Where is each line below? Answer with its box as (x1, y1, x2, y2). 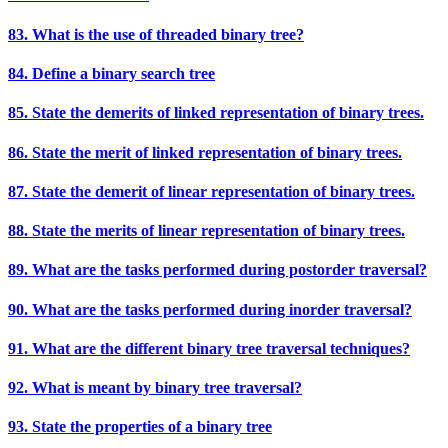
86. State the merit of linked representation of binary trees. (8, 143, 402, 161)
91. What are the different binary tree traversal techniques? (8, 339, 410, 357)
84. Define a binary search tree (8, 64, 215, 82)
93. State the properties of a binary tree (8, 418, 272, 436)
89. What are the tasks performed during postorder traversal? (8, 261, 427, 279)
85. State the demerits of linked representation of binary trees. (8, 104, 424, 122)
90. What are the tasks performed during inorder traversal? (8, 300, 412, 318)
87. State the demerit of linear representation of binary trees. (8, 182, 415, 200)
